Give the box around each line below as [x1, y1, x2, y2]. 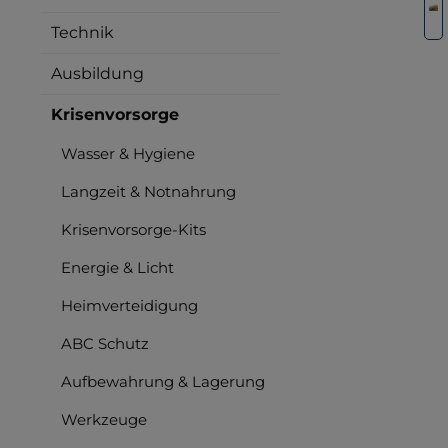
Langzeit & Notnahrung [61, 181, 236, 201]
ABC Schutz [61, 333, 149, 353]
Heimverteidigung [61, 295, 198, 315]
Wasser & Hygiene [61, 143, 195, 163]
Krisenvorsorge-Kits [61, 219, 206, 239]
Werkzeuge [61, 409, 147, 429]
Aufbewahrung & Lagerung [61, 371, 265, 391]
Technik [51, 22, 114, 42]
